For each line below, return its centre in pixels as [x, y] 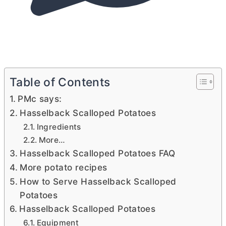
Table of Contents [60, 82]
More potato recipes [64, 167]
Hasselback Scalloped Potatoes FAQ [98, 153]
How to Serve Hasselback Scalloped [98, 181]
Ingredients [59, 127]
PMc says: [40, 99]
